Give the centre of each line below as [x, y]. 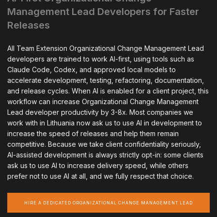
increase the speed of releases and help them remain [93, 134]
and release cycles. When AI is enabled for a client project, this [108, 91]
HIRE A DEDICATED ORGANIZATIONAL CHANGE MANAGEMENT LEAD [108, 203]
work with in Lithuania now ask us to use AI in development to [105, 123]
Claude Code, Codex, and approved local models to [92, 70]
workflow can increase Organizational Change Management [103, 102]
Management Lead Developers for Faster [103, 12]
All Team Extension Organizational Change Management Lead [106, 48]
